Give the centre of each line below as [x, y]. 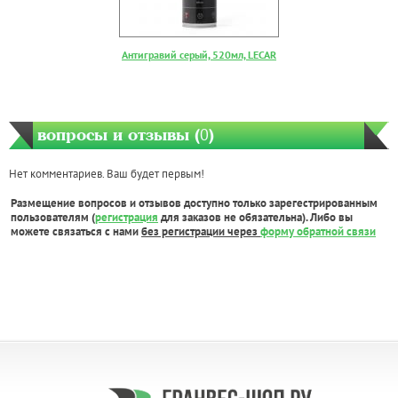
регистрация [127, 218]
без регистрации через [201, 232]
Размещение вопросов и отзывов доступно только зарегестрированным [194, 203]
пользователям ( [53, 218]
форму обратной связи [318, 232]
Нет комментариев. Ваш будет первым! [107, 174]
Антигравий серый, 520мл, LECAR [199, 55]
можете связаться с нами [76, 232]
